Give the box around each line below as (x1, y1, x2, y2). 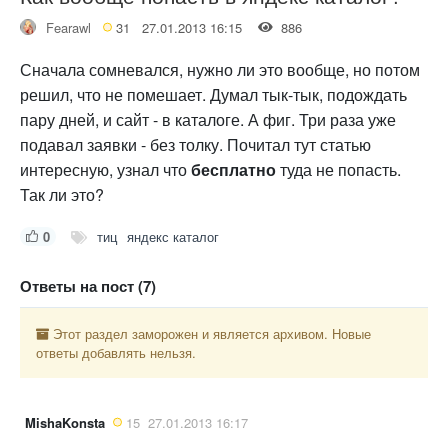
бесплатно (191, 157, 276, 181)
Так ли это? (20, 182, 104, 206)
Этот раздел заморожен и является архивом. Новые (49, 323, 371, 343)
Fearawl (46, 17, 91, 37)
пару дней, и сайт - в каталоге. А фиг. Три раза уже (20, 107, 396, 131)
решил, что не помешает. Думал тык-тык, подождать (20, 82, 407, 106)
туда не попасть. (276, 157, 401, 181)
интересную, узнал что (20, 157, 191, 181)
